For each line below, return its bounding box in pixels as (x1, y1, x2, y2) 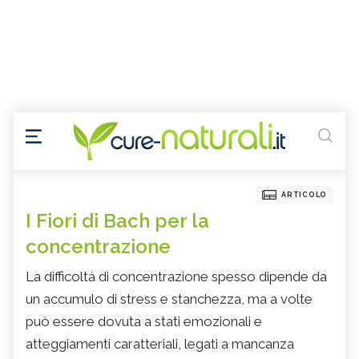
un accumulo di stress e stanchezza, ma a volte (26, 291, 313, 308)
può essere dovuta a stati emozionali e (26, 313, 262, 330)
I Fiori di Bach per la (26, 209, 209, 233)
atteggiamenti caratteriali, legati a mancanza (26, 336, 294, 353)
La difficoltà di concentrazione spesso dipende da (26, 268, 327, 285)
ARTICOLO (281, 191, 327, 200)
